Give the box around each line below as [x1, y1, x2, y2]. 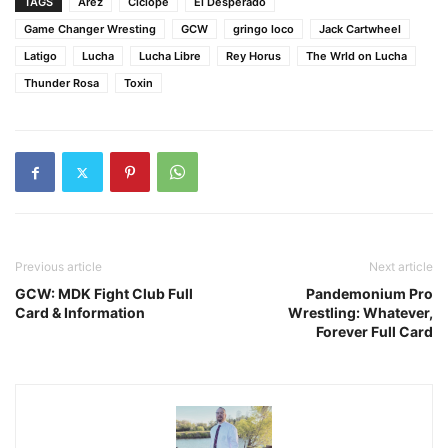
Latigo [24, 49, 57, 64]
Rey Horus [226, 49, 281, 64]
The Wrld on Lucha [306, 49, 407, 64]
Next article [369, 259, 433, 275]
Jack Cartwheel [319, 22, 401, 37]
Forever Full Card [316, 323, 433, 341]
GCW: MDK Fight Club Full [15, 285, 193, 303]
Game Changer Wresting [24, 22, 156, 37]
